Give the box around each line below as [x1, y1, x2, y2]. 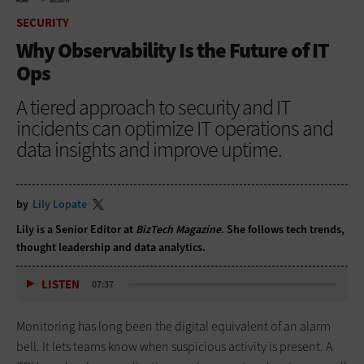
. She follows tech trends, [221, 221, 344, 237]
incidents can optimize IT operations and [16, 114, 333, 142]
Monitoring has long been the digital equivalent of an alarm [16, 317, 331, 335]
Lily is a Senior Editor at [16, 221, 136, 237]
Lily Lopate [32, 196, 87, 212]
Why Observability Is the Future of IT [16, 36, 329, 64]
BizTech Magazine [136, 221, 221, 237]
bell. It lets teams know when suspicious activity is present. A [16, 337, 332, 355]
